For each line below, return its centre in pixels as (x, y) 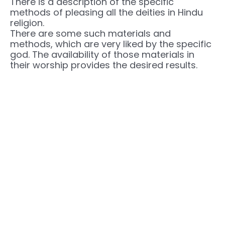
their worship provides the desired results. (104, 65)
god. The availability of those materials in (102, 55)
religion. (27, 23)
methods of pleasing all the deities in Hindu (106, 13)
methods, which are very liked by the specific (111, 44)
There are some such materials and (90, 34)
